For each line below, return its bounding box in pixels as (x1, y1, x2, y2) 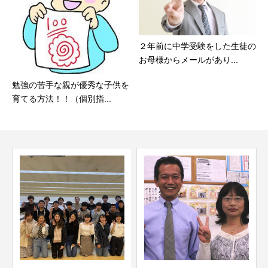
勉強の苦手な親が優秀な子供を (12, 80, 129, 90)
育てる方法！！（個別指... (12, 94, 111, 104)
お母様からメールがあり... (139, 54, 238, 65)
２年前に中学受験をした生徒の (139, 41, 256, 51)
